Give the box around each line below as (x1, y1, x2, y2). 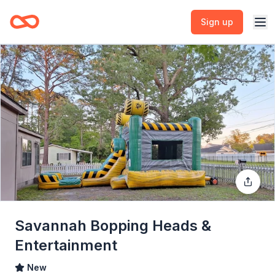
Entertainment (15, 236, 117, 254)
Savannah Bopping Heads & (15, 217, 211, 234)
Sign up (201, 16, 233, 27)
